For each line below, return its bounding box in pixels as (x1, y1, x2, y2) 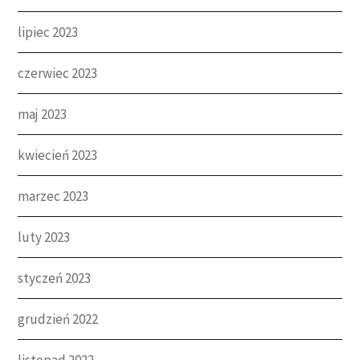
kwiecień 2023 (18, 145, 98, 164)
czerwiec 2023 (18, 63, 98, 82)
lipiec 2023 (18, 22, 79, 41)
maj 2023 (18, 104, 67, 123)
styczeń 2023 (18, 268, 92, 287)
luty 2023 (18, 227, 71, 246)
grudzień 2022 (18, 309, 99, 328)
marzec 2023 (18, 186, 89, 205)
